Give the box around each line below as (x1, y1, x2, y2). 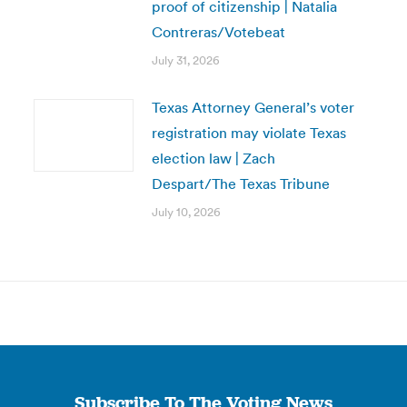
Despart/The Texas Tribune (151, 174, 330, 193)
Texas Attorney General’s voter (151, 98, 354, 116)
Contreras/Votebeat (151, 23, 285, 41)
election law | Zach (151, 149, 275, 167)
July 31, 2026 (151, 53, 220, 68)
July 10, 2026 (151, 204, 221, 220)
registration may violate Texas (151, 124, 346, 142)
